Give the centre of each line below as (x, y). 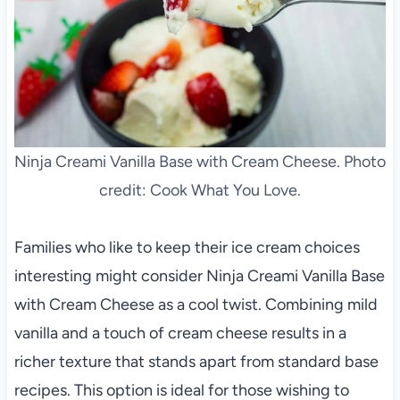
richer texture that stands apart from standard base (196, 361)
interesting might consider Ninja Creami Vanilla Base (199, 275)
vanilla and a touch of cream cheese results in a (180, 333)
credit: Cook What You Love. (200, 190)
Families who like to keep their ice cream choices (187, 247)
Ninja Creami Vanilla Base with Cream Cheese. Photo (200, 161)
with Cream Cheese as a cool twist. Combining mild (196, 304)
